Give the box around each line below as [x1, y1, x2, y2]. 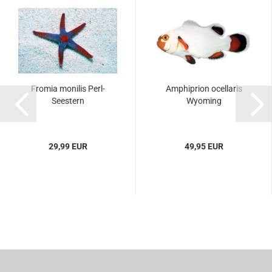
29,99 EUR [48, 141, 87, 151]
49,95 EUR [184, 141, 223, 151]
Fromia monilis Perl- [30, 84, 105, 93]
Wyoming [186, 96, 222, 106]
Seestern [51, 96, 84, 106]
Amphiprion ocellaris [165, 84, 242, 93]
